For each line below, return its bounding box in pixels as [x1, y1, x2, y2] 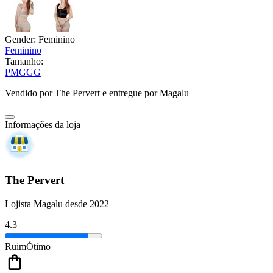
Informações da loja [5, 119, 80, 130]
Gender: [5, 34, 38, 45]
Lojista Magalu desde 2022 [5, 198, 109, 209]
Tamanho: [5, 56, 43, 67]
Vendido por [5, 88, 55, 99]
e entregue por [100, 88, 157, 99]
